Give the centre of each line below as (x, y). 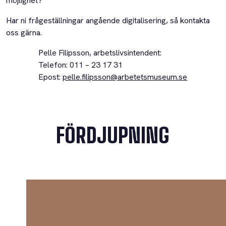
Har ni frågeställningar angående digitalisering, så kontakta (108, 20)
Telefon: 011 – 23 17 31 (81, 65)
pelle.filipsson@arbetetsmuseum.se (125, 77)
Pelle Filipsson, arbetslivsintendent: (100, 52)
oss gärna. (24, 32)
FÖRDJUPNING (113, 135)
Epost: (51, 77)
